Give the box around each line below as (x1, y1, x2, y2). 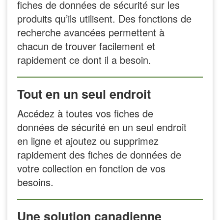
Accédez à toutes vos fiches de (17, 106, 153, 120)
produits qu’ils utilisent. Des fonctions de (17, 11, 192, 26)
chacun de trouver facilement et (17, 39, 155, 54)
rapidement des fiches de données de (17, 147, 181, 162)
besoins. (17, 174, 54, 189)
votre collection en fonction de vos (17, 161, 165, 175)
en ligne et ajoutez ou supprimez (17, 133, 159, 148)
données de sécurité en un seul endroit (17, 119, 187, 134)
